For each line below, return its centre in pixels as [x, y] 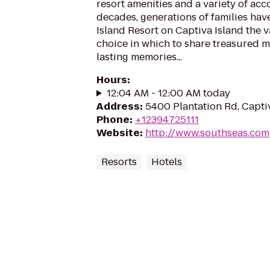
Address [118, 106]
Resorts [119, 162]
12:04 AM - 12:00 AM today [168, 93]
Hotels [167, 162]
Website [118, 133]
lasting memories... [139, 57]
